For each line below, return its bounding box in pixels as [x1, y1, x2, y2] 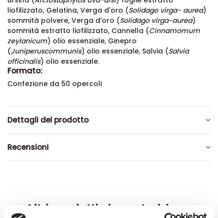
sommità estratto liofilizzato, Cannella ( [7, 26, 149, 36]
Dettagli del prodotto [7, 115, 89, 126]
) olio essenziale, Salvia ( [81, 46, 168, 56]
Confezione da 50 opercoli [7, 79, 102, 89]
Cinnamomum [149, 26, 200, 36]
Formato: [7, 65, 42, 77]
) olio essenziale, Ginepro [47, 36, 137, 46]
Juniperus [11, 46, 44, 56]
